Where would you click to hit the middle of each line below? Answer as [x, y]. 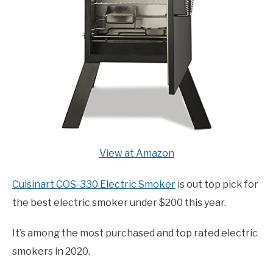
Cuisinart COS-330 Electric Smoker [94, 185]
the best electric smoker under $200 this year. [119, 203]
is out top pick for [217, 185]
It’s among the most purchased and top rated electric [135, 233]
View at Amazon [136, 154]
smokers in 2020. [51, 252]
